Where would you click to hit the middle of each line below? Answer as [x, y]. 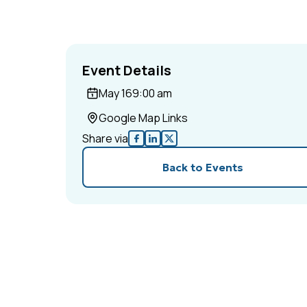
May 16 [115, 93]
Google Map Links [143, 118]
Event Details [127, 70]
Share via [105, 138]
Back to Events [203, 167]
